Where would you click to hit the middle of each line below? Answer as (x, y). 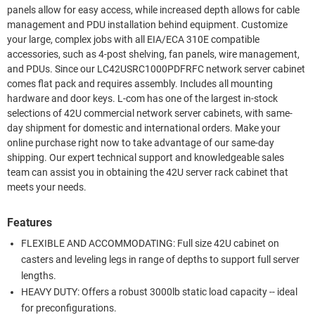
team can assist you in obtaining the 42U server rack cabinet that (148, 172)
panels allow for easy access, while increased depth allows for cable (153, 10)
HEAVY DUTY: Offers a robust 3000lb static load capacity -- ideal (159, 292)
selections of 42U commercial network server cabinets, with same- (150, 113)
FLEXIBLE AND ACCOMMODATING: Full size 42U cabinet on (150, 243)
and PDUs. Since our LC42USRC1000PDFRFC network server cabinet (156, 69)
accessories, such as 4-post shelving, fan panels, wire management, (153, 54)
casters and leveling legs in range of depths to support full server (160, 259)
